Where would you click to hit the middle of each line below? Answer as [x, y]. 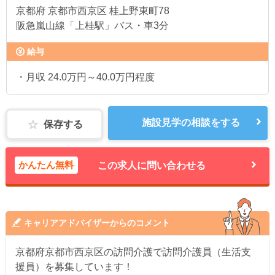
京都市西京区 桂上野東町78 [107, 11]
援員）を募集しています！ [74, 266]
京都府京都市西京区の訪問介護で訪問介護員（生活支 [133, 252]
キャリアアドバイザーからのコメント [97, 223]
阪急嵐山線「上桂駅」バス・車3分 [92, 25]
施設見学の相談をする [191, 122]
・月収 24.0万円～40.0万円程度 [85, 77]
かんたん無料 [46, 165]
